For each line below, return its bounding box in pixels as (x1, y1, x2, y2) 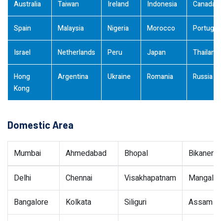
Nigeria (108, 23, 129, 34)
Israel (14, 47, 31, 58)
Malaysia (58, 23, 84, 34)
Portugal (193, 23, 219, 34)
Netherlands (58, 47, 95, 58)
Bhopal (124, 147, 148, 159)
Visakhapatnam (124, 172, 176, 184)
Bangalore (14, 196, 48, 208)
